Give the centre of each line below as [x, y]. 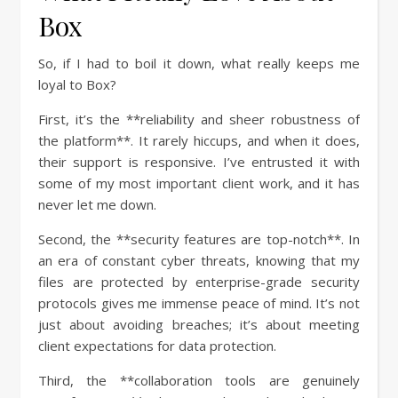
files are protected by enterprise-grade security [199, 282]
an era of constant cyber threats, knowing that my [199, 261]
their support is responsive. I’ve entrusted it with [199, 162]
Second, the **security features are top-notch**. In [199, 239]
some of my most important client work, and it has [199, 183]
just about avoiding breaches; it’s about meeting [199, 325]
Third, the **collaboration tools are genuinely [199, 381]
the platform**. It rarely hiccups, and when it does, [199, 141]
